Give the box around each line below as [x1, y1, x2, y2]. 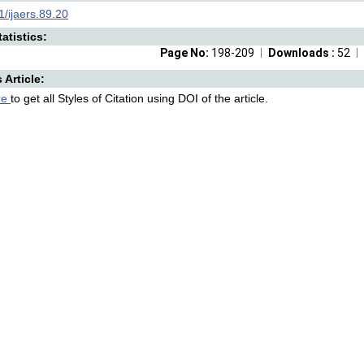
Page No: [160, 46, 211, 59]
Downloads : [268, 46, 337, 59]
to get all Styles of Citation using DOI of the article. [11, 92, 268, 105]
